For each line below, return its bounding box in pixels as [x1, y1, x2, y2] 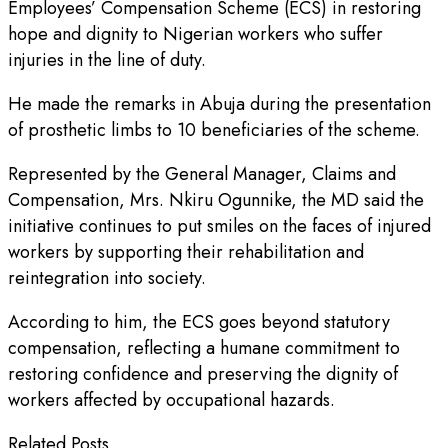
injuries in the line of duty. [8, 47, 206, 74]
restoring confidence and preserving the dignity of [8, 361, 398, 388]
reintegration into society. [8, 265, 206, 292]
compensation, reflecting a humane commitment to [8, 335, 400, 362]
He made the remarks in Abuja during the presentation [8, 91, 431, 118]
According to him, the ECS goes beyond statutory [8, 309, 390, 336]
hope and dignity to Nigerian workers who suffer [8, 21, 383, 48]
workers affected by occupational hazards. [8, 387, 335, 414]
